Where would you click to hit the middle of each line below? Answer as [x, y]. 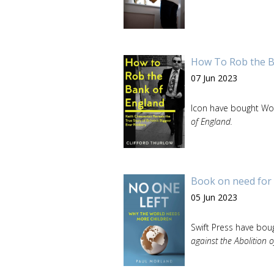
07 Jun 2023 [214, 78]
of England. [212, 121]
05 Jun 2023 [214, 197]
